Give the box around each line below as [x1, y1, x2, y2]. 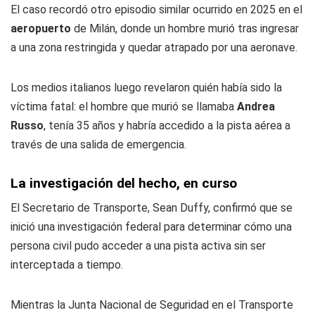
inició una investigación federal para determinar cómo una [11, 220, 292, 233]
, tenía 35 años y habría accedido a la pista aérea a [44, 119, 290, 132]
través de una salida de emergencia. [11, 138, 186, 151]
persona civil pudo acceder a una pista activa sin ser [11, 239, 266, 252]
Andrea [234, 100, 275, 113]
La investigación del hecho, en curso [11, 175, 237, 191]
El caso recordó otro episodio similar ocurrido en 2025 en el [11, 3, 302, 16]
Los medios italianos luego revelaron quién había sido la [11, 81, 282, 94]
